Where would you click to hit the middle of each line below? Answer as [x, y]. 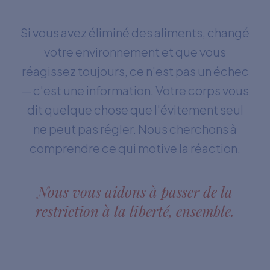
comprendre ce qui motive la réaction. [135, 148]
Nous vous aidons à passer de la [135, 191]
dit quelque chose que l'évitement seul [135, 109]
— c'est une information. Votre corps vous [135, 90]
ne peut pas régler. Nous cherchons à [135, 128]
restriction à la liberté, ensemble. [135, 211]
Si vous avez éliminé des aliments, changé [135, 32]
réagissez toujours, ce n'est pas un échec [135, 71]
